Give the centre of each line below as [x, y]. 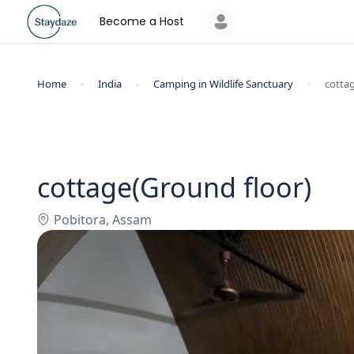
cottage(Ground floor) [174, 187]
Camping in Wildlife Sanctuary [223, 84]
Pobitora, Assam [103, 220]
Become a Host [141, 21]
